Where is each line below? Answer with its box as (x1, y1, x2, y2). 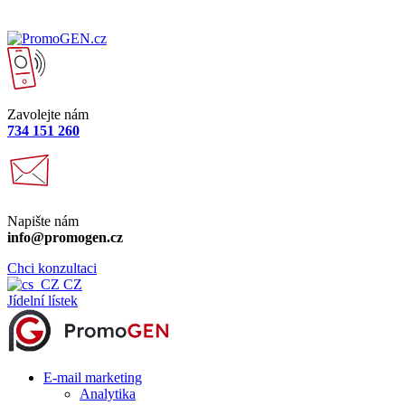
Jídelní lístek (7, 293, 78, 308)
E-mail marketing (43, 370, 142, 386)
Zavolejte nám (7, 107, 89, 122)
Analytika (80, 386, 136, 402)
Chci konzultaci (7, 260, 97, 276)
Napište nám (7, 213, 79, 229)
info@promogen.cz (7, 230, 123, 245)
